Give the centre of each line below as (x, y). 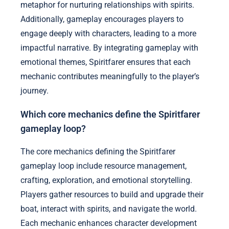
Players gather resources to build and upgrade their (112, 195)
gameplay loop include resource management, (104, 166)
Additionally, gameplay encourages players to (102, 19)
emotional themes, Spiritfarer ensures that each (106, 62)
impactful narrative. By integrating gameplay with (109, 48)
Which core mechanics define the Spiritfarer (110, 114)
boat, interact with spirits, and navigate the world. (109, 209)
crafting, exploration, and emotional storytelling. (106, 180)
